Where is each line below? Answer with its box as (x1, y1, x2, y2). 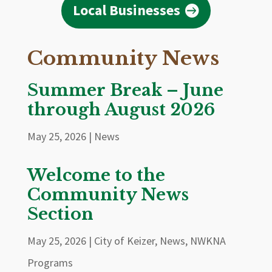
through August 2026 (27, 99, 215, 120)
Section (27, 203, 93, 224)
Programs (27, 255, 73, 270)
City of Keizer (93, 233, 155, 248)
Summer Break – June (27, 80, 223, 100)
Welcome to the (27, 165, 165, 185)
